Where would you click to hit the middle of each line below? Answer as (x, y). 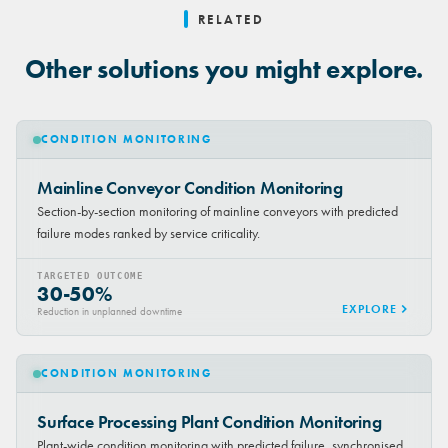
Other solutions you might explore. (224, 70)
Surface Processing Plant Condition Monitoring (209, 422)
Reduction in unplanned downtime (109, 311)
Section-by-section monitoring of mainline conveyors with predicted (217, 211)
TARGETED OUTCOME (90, 276)
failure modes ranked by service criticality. (148, 233)
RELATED (231, 19)
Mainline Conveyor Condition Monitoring (190, 188)
